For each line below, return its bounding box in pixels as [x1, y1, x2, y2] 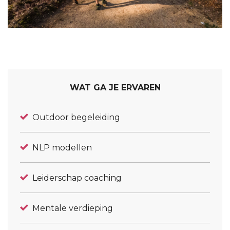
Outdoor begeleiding [32, 112, 120, 122]
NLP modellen [32, 142, 92, 152]
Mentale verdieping [32, 203, 113, 213]
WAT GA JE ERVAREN [69, 82, 161, 92]
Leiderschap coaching [32, 172, 122, 183]
